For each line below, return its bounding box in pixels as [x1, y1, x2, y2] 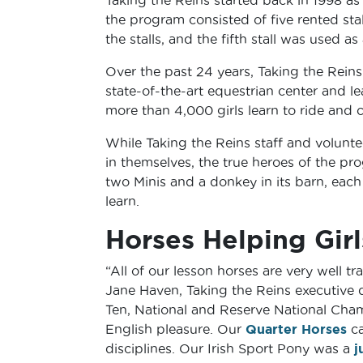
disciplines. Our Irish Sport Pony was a [105, 340, 354, 356]
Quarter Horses [245, 321, 347, 336]
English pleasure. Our [105, 321, 246, 336]
